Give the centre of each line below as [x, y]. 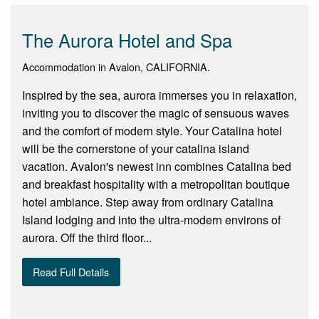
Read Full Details [71, 272]
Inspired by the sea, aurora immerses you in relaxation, [159, 95]
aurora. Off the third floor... [87, 237]
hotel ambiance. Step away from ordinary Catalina [148, 202]
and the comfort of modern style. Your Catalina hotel [152, 130]
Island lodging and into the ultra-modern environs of [151, 219]
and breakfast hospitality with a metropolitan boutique [156, 184]
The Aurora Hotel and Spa [127, 40]
